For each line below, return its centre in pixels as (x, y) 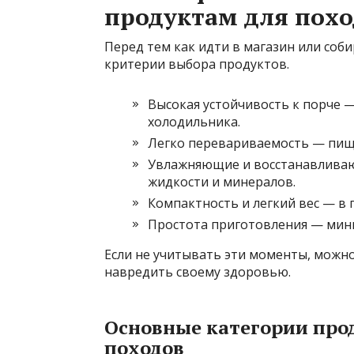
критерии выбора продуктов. (197, 64)
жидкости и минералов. (222, 182)
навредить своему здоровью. (198, 272)
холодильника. (194, 122)
